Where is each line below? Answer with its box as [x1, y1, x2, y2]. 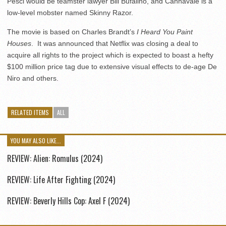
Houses [7, 39, 31, 47]
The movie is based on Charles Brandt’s [7, 28, 137, 36]
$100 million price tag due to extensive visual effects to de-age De [7, 63, 217, 71]
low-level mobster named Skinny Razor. [7, 9, 133, 17]
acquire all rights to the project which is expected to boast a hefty [7, 51, 213, 59]
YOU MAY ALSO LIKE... [11, 136, 61, 145]
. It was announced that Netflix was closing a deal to [31, 39, 198, 47]
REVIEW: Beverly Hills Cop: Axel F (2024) [7, 195, 130, 207]
